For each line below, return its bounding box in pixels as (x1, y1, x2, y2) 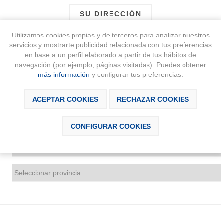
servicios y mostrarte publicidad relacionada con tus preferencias (9, 41, 212, 49)
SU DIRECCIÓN (79, 9, 142, 18)
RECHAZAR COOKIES (117, 95, 189, 104)
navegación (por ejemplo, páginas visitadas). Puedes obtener (15, 61, 206, 69)
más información (38, 71, 90, 79)
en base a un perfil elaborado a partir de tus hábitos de (25, 51, 196, 59)
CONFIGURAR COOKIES (70, 122, 151, 131)
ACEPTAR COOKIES (32, 95, 98, 104)
